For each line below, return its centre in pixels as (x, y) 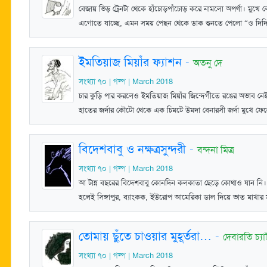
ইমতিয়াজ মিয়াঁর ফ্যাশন (130, 62)
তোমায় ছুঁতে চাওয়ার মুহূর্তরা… (145, 236)
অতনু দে (208, 63)
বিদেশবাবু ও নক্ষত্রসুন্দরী (132, 149)
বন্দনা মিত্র (216, 150)
